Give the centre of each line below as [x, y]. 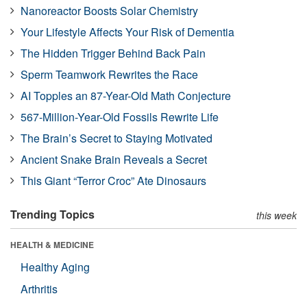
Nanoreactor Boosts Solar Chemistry [109, 10]
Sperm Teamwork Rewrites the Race [109, 74]
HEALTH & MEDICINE [52, 244]
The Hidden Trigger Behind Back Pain [113, 53]
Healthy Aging [55, 267]
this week [277, 215]
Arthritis [39, 288]
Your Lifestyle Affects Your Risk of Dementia [127, 32]
